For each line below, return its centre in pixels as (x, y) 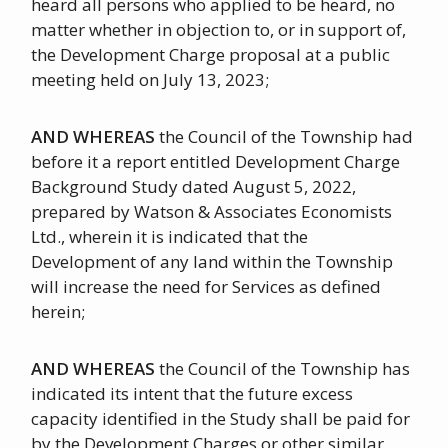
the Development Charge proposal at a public (211, 55)
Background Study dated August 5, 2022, (194, 187)
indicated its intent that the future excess (192, 394)
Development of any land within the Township (212, 262)
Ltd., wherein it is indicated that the (170, 237)
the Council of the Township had (284, 137)
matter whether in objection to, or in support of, (219, 30)
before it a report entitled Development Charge (216, 162)
